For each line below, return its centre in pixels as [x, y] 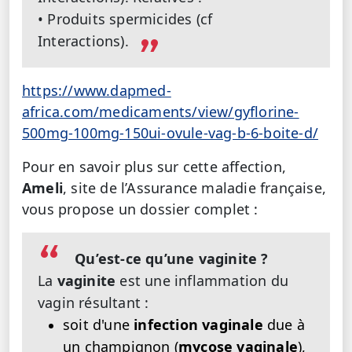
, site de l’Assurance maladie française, [195, 187]
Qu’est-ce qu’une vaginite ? [172, 258]
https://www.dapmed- [97, 90]
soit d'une [96, 324]
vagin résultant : [93, 302]
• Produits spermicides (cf [125, 18]
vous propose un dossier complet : [140, 209]
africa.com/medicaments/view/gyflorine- [161, 111]
